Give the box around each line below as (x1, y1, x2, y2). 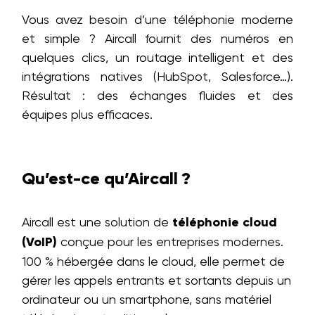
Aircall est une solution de (22, 214, 172, 229)
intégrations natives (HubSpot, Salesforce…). (22, 69, 293, 84)
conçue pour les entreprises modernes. (57, 234, 283, 249)
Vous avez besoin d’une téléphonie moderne (22, 12, 293, 27)
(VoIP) (22, 234, 57, 250)
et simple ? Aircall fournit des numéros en (22, 31, 293, 46)
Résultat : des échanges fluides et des (22, 88, 293, 103)
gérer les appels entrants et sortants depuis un (22, 273, 291, 288)
